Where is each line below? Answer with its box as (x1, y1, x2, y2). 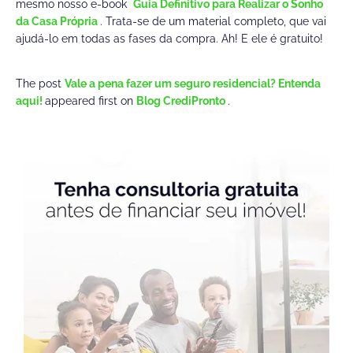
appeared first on (45, 95, 136, 108)
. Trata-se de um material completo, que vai (100, 15, 326, 28)
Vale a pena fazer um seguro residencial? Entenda (65, 77, 321, 91)
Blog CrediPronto (136, 95, 228, 108)
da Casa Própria (16, 15, 100, 28)
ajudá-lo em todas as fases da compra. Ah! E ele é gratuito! (16, 32, 323, 46)
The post (16, 77, 65, 91)
